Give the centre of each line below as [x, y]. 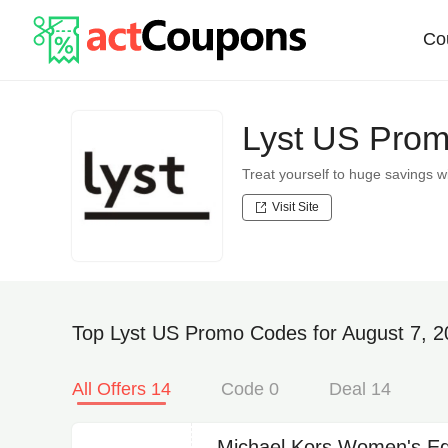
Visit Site [295, 207]
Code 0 [250, 389]
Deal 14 [360, 389]
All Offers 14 [121, 389]
